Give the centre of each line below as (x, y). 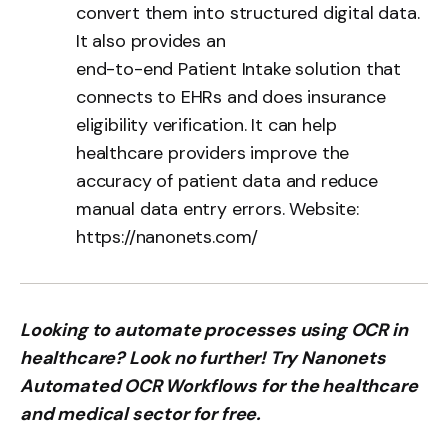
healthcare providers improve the (213, 153)
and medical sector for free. (140, 414)
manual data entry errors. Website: (217, 209)
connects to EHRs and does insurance (231, 97)
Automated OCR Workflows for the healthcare (219, 386)
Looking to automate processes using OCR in (214, 330)
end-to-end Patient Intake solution (218, 69)
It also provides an (151, 41)
